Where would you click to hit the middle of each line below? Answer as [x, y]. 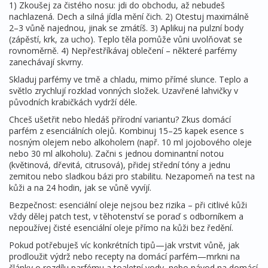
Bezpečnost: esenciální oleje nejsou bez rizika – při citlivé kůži [128, 205]
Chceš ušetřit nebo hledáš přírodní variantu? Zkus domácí [120, 119]
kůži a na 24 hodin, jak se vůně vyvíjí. [80, 188]
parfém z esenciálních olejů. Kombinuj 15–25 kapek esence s [127, 131]
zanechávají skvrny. [46, 62]
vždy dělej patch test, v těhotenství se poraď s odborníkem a [126, 216]
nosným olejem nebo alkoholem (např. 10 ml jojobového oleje [130, 142]
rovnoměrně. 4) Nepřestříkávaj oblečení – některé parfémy [123, 51]
